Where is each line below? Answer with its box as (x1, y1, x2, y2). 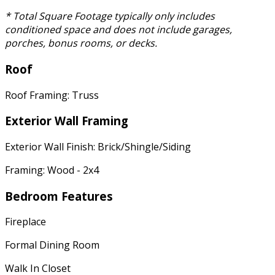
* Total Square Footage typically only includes (5, 9, 215, 23)
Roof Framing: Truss (5, 88, 99, 102)
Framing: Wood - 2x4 (5, 163, 99, 177)
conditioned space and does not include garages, (5, 23, 232, 37)
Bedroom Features (5, 188, 113, 204)
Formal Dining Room (5, 238, 99, 252)
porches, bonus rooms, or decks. (5, 36, 157, 50)
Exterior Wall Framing (5, 113, 128, 129)
